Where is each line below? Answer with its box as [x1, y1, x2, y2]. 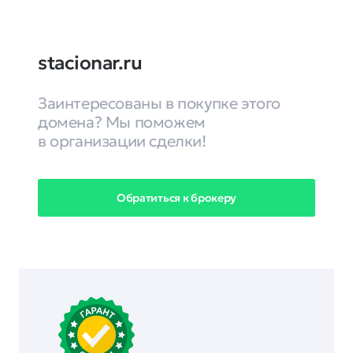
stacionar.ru [38, 51, 143, 75]
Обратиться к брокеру [116, 190, 237, 205]
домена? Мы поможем [38, 112, 206, 132]
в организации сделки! [38, 131, 206, 151]
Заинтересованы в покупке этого [38, 93, 281, 113]
